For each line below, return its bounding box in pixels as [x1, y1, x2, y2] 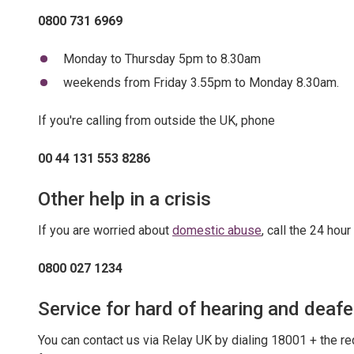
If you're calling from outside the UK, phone [38, 113, 275, 128]
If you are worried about [38, 223, 172, 238]
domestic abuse [172, 223, 262, 238]
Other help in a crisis [38, 188, 211, 210]
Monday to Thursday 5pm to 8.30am [62, 51, 261, 66]
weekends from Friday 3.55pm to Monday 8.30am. [62, 75, 339, 90]
